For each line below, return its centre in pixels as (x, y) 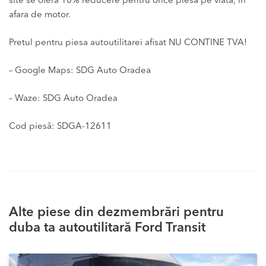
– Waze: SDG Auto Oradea (63, 99)
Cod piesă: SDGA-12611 (60, 127)
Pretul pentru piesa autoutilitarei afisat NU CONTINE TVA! (128, 43)
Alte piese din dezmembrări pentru (116, 213)
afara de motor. (40, 15)
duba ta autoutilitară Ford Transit (107, 228)
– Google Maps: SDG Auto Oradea (80, 71)
